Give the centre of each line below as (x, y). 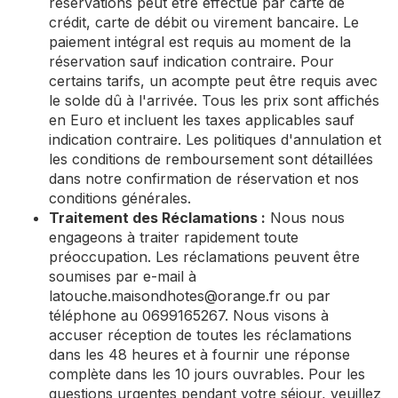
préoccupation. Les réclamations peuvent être (204, 257)
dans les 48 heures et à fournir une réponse (199, 354)
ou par (306, 296)
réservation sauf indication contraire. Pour (191, 61)
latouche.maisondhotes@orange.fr (165, 296)
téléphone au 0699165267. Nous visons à (189, 315)
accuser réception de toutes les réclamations (200, 335)
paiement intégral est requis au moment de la (200, 42)
